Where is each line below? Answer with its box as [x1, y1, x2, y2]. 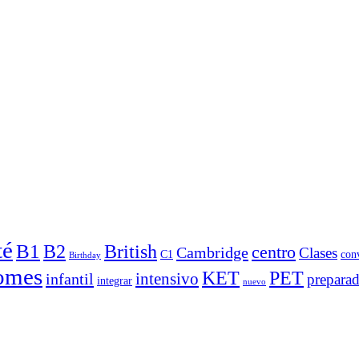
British [104, 240, 157, 262]
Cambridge [176, 243, 248, 261]
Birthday [69, 250, 101, 260]
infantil [46, 269, 94, 288]
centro [252, 241, 296, 262]
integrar [97, 274, 132, 287]
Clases [299, 244, 337, 261]
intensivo [135, 268, 199, 288]
